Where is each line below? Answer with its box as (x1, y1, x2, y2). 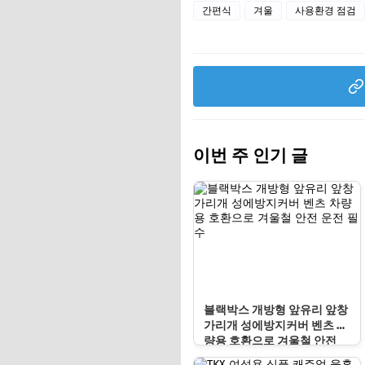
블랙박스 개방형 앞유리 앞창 (204, 303, 348, 318)
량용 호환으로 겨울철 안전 (204, 334, 336, 349)
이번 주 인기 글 (193, 145, 308, 166)
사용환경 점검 (295, 5, 356, 16)
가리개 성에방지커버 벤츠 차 (204, 319, 348, 333)
